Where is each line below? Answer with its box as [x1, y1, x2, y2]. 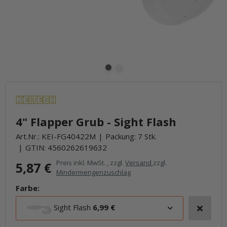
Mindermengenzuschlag [56, 168, 131, 177]
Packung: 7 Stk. [105, 131, 157, 141]
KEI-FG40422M [42, 131, 96, 141]
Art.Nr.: [16, 131, 42, 141]
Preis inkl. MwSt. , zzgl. [56, 158, 125, 167]
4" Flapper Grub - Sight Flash [16, 114, 176, 129]
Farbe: [16, 183, 40, 193]
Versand [125, 158, 153, 167]
